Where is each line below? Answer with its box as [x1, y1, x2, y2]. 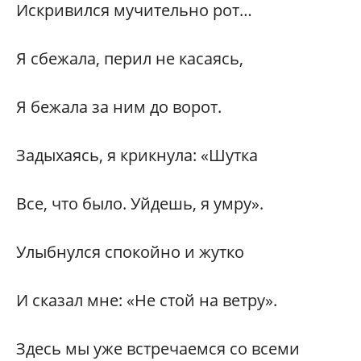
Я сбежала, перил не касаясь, [16, 48, 243, 70]
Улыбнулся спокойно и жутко [16, 241, 244, 263]
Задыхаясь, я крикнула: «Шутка [16, 144, 258, 167]
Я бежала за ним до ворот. [16, 96, 222, 118]
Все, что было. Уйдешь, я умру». [16, 193, 263, 215]
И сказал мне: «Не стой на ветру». [16, 289, 277, 312]
